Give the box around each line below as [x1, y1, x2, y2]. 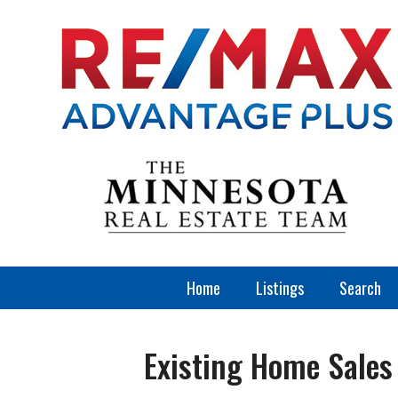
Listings [255, 276, 304, 299]
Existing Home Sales [144, 341, 393, 388]
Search [338, 276, 381, 299]
